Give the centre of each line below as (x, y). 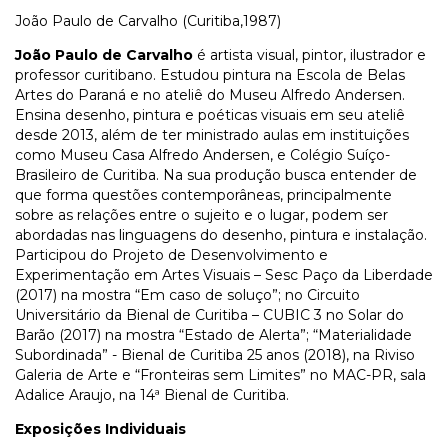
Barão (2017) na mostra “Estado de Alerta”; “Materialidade (213, 335)
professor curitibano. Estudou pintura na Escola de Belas (210, 75)
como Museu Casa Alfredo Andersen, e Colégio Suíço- (202, 155)
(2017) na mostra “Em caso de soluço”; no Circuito (187, 295)
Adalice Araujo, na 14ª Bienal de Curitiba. (152, 395)
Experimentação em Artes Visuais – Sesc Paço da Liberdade (224, 275)
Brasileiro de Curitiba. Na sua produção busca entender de (216, 175)
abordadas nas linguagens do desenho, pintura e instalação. (221, 235)
